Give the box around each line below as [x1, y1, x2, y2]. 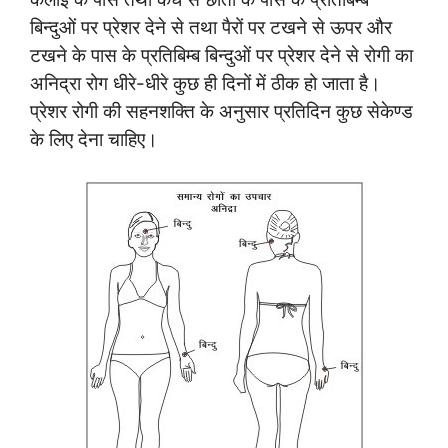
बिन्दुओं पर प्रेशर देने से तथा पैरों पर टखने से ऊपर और [30, 15, 392, 39]
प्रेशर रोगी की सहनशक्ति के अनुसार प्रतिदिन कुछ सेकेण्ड [30, 99, 413, 123]
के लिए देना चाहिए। [30, 127, 158, 151]
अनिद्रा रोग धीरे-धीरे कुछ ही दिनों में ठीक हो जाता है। [30, 71, 381, 95]
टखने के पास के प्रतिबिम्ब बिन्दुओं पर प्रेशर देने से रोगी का [30, 43, 413, 67]
